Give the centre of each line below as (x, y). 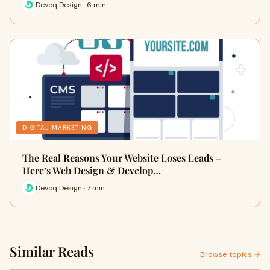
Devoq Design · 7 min (70, 188)
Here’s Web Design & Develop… (92, 170)
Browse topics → (230, 254)
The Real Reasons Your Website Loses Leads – (122, 158)
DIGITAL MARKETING (57, 127)
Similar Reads (52, 251)
